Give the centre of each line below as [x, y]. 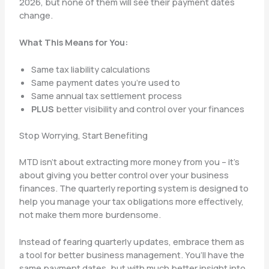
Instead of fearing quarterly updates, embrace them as [131, 242]
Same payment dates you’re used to [105, 83]
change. [36, 15]
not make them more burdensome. [90, 215]
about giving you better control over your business [124, 175]
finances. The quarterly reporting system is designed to [134, 188]
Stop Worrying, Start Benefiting [83, 135]
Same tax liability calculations [90, 69]
